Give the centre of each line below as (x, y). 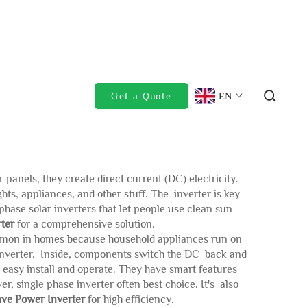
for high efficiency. (130, 299)
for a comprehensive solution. (84, 224)
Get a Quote (142, 96)
